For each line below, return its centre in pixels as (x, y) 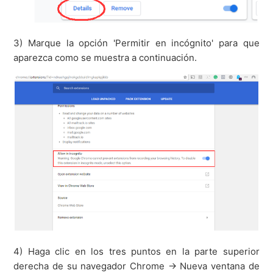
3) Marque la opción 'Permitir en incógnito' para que (136, 43)
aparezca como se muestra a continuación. (105, 58)
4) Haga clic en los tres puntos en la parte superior (136, 252)
